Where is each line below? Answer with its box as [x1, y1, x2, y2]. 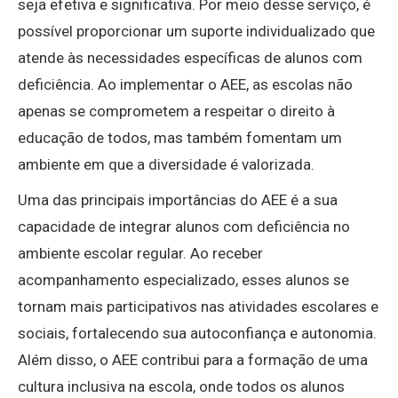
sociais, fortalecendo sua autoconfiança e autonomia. [18, 324, 377, 343]
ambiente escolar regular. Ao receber [18, 244, 263, 263]
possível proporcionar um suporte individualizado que [18, 22, 375, 41]
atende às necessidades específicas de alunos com [18, 49, 362, 68]
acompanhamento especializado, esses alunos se [18, 271, 349, 290]
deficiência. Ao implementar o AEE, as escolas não [18, 76, 353, 94]
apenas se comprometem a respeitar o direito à [18, 102, 335, 121]
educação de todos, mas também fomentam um [18, 129, 342, 147]
